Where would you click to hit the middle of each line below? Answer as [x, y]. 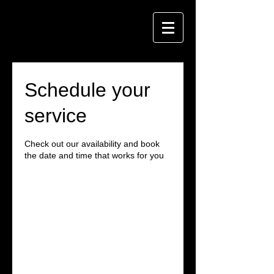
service [56, 116]
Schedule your [87, 90]
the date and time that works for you [94, 155]
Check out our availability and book [92, 144]
